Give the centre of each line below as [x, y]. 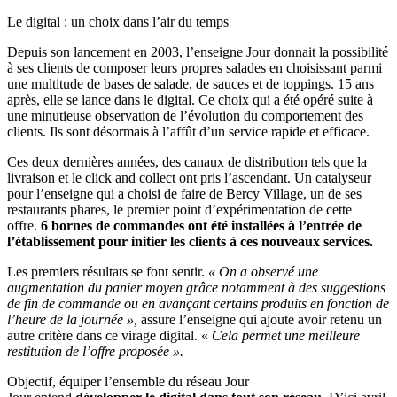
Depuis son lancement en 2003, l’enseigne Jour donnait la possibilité [198, 52]
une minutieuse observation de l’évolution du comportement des [185, 116]
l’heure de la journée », [74, 320]
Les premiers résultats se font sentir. [108, 272]
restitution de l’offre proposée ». [95, 352]
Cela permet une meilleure [286, 336]
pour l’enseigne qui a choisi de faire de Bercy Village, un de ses [184, 194]
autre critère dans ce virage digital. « [109, 336]
